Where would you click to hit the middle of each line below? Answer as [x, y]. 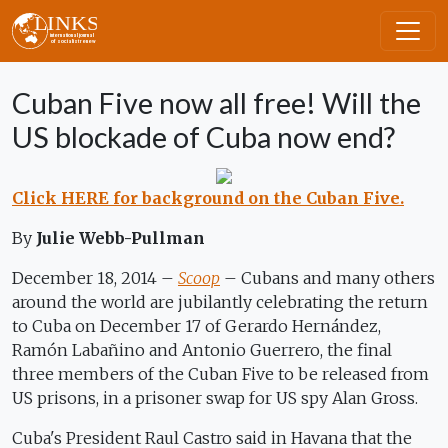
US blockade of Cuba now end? [203, 137]
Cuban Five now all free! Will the [216, 103]
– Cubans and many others [327, 278]
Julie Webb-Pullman [120, 238]
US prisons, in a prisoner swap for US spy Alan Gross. [215, 398]
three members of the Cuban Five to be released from [220, 374]
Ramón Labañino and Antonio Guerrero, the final [202, 350]
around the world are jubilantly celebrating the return [220, 302]
